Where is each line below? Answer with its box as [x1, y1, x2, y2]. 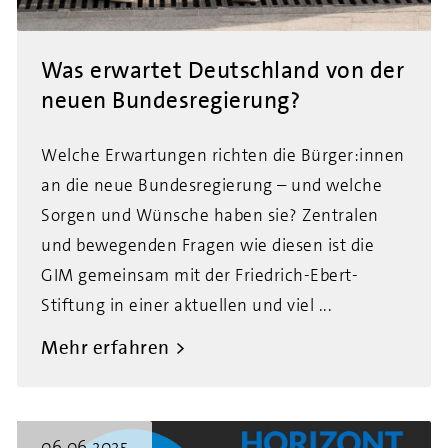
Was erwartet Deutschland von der [41, 55, 404, 85]
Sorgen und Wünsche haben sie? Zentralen [41, 204, 379, 226]
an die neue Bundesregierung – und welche [41, 174, 382, 196]
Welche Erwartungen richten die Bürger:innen [41, 144, 405, 166]
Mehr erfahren [41, 335, 170, 360]
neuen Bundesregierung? [41, 85, 300, 115]
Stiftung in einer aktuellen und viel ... [41, 294, 332, 316]
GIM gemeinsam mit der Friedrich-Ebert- [41, 264, 358, 286]
